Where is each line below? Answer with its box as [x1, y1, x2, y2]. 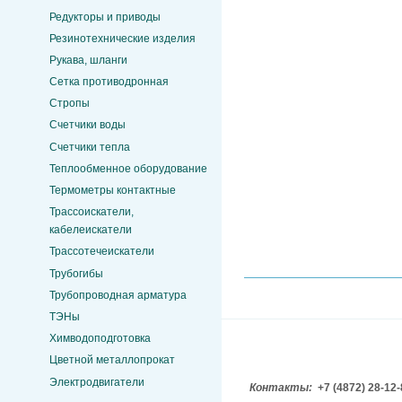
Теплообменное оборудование [49, 162, 207, 175]
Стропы [49, 97, 90, 110]
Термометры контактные [49, 184, 176, 197]
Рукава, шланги [49, 53, 127, 66]
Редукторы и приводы [49, 10, 161, 23]
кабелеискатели [49, 223, 132, 237]
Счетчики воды [49, 118, 126, 132]
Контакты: [249, 381, 315, 395]
